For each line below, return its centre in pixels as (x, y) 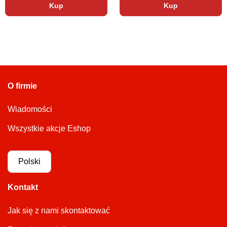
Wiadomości (30, 109)
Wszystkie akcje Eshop (49, 128)
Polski (29, 161)
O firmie (22, 86)
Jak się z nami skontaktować (59, 211)
